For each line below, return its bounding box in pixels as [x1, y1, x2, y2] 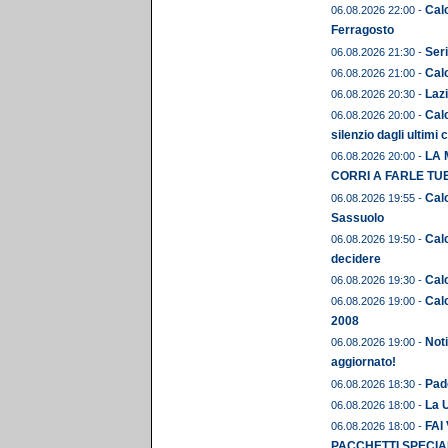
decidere [331, 251, 381, 266]
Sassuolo [331, 210, 384, 225]
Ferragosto [331, 23, 394, 38]
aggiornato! [331, 355, 396, 370]
